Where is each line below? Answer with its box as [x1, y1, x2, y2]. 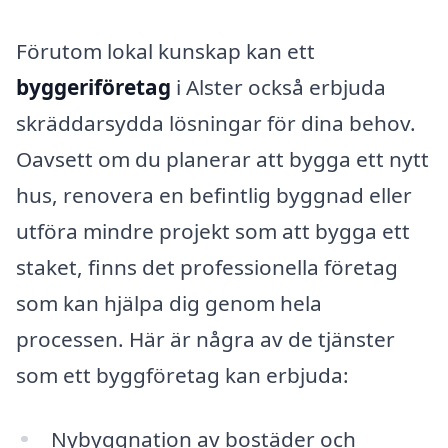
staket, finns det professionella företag [16, 252, 398, 281]
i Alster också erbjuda [171, 72, 386, 101]
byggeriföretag [16, 72, 171, 101]
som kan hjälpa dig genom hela [16, 288, 322, 317]
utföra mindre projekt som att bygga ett [16, 216, 410, 245]
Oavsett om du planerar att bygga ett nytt [16, 144, 429, 173]
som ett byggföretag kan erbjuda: [16, 360, 349, 389]
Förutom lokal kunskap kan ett [16, 36, 315, 65]
